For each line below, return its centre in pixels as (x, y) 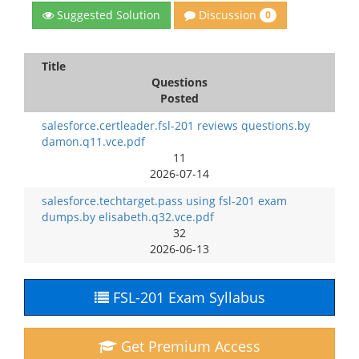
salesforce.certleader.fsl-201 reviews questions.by (176, 125)
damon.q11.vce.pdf (93, 141)
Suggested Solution (107, 14)
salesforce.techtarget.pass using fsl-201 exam (164, 201)
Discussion (228, 14)
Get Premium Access (189, 346)
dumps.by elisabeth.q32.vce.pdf (128, 217)
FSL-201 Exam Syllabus (187, 297)
